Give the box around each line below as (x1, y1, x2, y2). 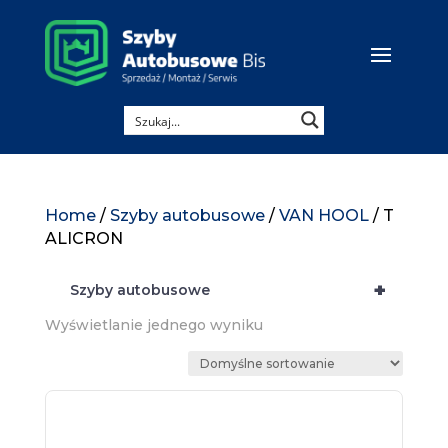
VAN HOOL (278, 206, 369, 226)
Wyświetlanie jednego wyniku (44, 316, 263, 335)
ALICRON (44, 229, 123, 249)
